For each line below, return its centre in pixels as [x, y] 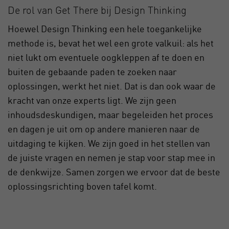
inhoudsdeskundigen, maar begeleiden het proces [110, 115]
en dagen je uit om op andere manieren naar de [104, 129]
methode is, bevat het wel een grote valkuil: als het [111, 43]
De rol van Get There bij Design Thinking [97, 10]
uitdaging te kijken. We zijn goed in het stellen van [109, 143]
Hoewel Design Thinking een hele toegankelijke [105, 29]
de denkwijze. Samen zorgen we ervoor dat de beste [114, 172]
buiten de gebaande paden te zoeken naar [92, 72]
